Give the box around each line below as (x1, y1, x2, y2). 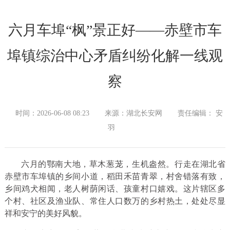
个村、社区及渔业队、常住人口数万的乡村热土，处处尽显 (4, 197, 226, 206)
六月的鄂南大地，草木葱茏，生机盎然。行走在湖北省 (21, 160, 226, 169)
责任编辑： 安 (177, 109, 223, 118)
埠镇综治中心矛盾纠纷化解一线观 (7, 48, 223, 64)
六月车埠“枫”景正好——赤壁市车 (8, 22, 222, 39)
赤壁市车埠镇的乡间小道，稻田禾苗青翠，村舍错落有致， (4, 172, 226, 181)
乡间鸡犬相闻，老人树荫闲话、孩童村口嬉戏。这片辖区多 (4, 184, 226, 194)
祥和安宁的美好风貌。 (4, 209, 87, 218)
